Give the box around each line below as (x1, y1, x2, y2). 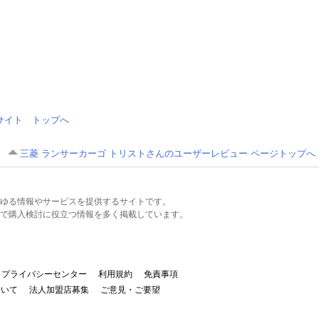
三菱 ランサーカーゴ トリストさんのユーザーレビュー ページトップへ (20, 148, 315, 159)
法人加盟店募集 (29, 285, 89, 296)
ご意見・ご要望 (100, 285, 160, 296)
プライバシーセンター (1, 269, 87, 280)
